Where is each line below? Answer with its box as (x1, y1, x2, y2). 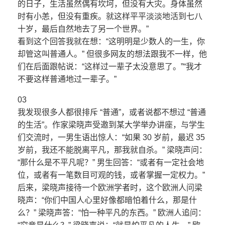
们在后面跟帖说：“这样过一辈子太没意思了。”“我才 (18, 62, 202, 71)
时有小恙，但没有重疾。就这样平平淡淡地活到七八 (18, 12, 202, 21)
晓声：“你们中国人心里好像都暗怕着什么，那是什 (18, 196, 197, 205)
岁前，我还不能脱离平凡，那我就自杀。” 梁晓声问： (18, 146, 207, 155)
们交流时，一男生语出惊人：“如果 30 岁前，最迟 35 (18, 133, 205, 142)
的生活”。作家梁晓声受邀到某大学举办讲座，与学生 (18, 121, 205, 130)
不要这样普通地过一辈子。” (18, 75, 117, 84)
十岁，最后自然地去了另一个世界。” (18, 25, 149, 34)
